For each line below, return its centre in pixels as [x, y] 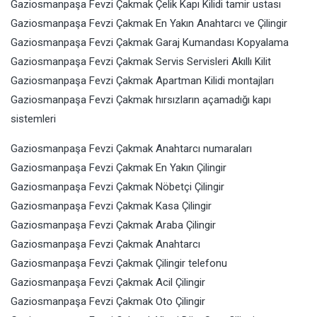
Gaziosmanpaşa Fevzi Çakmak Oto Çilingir [108, 302]
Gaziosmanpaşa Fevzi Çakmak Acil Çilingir [108, 283]
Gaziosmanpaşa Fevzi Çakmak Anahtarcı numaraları [131, 149]
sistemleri [33, 119]
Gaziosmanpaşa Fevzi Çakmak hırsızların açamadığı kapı [141, 100]
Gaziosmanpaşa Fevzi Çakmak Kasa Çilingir [111, 206]
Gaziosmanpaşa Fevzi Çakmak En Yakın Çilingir [119, 168]
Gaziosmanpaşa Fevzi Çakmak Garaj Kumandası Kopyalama [150, 43]
